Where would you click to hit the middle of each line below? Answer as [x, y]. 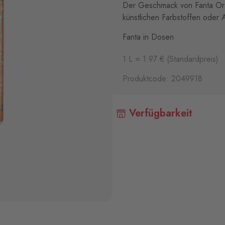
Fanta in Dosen [148, 37]
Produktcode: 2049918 [162, 79]
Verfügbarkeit [159, 113]
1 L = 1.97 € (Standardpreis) [171, 59]
